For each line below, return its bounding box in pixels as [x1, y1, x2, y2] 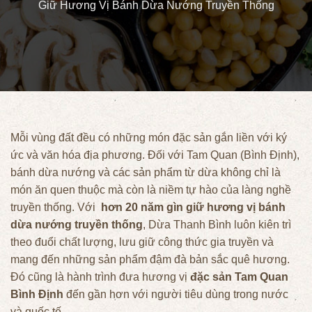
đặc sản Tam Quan [190, 270, 288, 283]
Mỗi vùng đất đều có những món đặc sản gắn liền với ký [10, 131, 287, 143]
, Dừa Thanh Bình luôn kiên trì [143, 218, 291, 231]
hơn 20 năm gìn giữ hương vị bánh [101, 201, 286, 213]
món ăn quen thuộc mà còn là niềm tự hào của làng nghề [10, 183, 291, 196]
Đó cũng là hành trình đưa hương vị [10, 270, 190, 283]
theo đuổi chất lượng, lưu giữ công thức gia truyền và [10, 235, 274, 248]
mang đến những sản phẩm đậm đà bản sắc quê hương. [10, 253, 290, 265]
